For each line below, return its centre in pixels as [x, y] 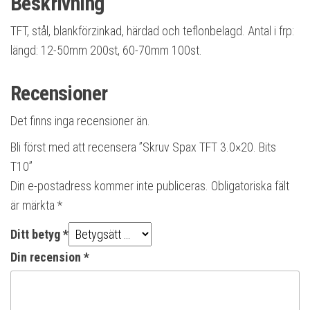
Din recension [47, 257]
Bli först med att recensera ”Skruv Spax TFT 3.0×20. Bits [143, 147]
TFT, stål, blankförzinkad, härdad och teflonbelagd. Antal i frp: [152, 31]
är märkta [34, 206]
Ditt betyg [37, 235]
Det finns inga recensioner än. [80, 121]
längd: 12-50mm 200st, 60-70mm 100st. [106, 51]
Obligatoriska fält [250, 186]
